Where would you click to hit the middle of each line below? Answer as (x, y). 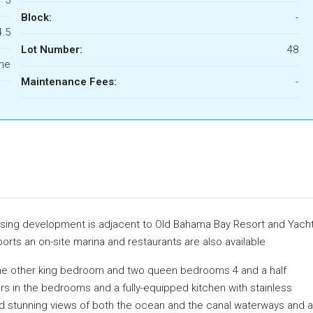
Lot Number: (51, 49)
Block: (36, 17)
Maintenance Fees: (68, 81)
